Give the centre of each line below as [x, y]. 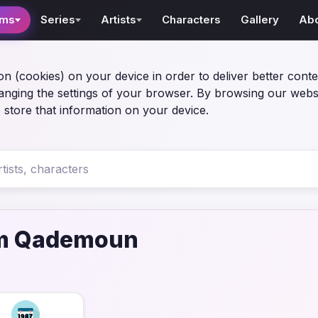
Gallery [260, 20]
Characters [192, 20]
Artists [119, 20]
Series [58, 20]
